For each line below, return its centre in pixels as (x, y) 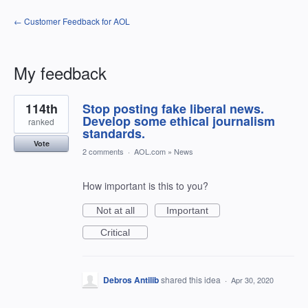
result (26, 109)
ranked (41, 121)
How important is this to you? (145, 186)
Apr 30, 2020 (252, 280)
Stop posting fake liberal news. (173, 109)
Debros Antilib (131, 280)
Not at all (115, 210)
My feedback (60, 73)
